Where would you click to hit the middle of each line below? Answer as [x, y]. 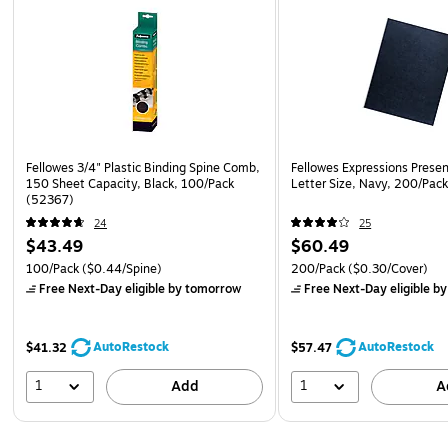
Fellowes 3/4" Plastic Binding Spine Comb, [143, 167]
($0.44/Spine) [120, 268]
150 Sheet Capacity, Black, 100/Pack [130, 183]
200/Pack [318, 268]
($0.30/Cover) [387, 268]
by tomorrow [203, 288]
